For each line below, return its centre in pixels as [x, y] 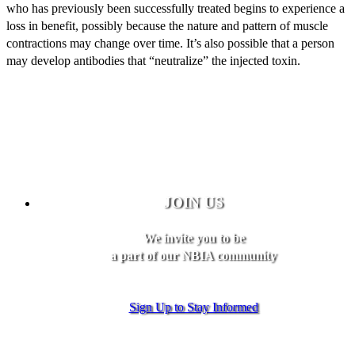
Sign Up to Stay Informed [193, 307]
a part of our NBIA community [193, 255]
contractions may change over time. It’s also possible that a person [170, 43]
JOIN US [193, 202]
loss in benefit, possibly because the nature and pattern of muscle [167, 25]
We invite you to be [193, 238]
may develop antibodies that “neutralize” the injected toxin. [153, 60]
